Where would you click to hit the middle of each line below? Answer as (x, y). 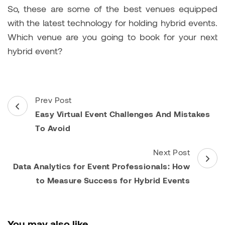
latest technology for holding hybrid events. (130, 22)
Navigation (40, 116)
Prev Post (53, 99)
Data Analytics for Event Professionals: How (101, 166)
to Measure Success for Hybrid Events (113, 180)
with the (24, 22)
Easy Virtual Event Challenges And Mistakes (123, 114)
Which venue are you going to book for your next (113, 36)
